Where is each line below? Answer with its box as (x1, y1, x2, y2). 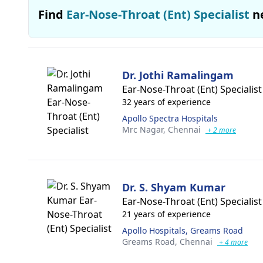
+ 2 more (205, 125, 236, 135)
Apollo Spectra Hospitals (122, 113, 218, 124)
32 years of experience (122, 96, 211, 107)
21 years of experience (122, 208, 211, 220)
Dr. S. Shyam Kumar (122, 180, 225, 194)
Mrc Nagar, (122, 124, 168, 135)
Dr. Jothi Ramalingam (122, 68, 234, 82)
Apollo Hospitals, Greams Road (122, 225, 243, 236)
